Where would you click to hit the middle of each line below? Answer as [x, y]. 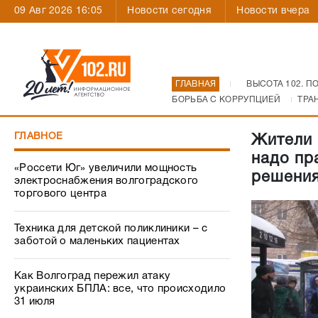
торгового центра [60, 194]
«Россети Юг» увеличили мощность [106, 168]
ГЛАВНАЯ [196, 84]
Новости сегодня [169, 11]
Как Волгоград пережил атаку [93, 276]
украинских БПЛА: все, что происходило [120, 289]
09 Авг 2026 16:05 [59, 11]
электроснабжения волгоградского [106, 181]
